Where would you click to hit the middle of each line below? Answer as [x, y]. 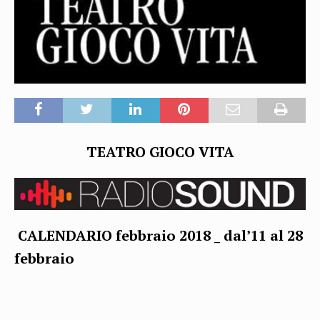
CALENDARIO [67, 235]
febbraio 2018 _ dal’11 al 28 [209, 235]
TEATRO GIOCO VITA [160, 152]
